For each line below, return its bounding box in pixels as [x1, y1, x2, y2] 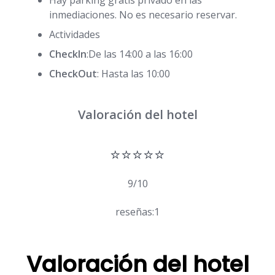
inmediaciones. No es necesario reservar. [49, 8, 237, 22]
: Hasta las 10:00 [97, 67, 170, 81]
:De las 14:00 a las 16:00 [87, 47, 193, 61]
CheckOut [49, 67, 97, 81]
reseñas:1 [115, 205, 160, 219]
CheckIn [49, 47, 87, 61]
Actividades [49, 28, 100, 42]
